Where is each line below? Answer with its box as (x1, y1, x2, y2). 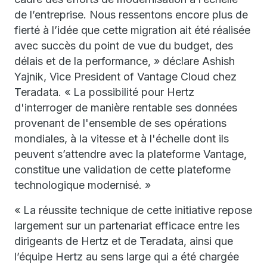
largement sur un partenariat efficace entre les (14, 219, 240, 232)
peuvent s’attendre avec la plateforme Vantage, (14, 148, 247, 160)
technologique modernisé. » (14, 179, 151, 191)
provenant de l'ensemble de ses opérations (14, 117, 226, 129)
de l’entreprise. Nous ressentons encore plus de (14, 8, 248, 21)
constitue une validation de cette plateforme (14, 163, 231, 176)
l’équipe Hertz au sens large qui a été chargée (14, 250, 239, 263)
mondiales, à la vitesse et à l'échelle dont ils (14, 132, 229, 145)
